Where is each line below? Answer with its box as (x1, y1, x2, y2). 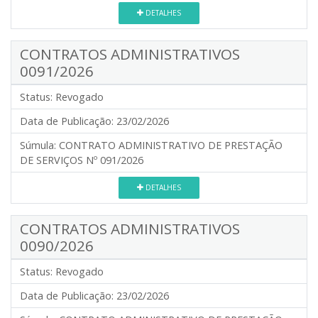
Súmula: (20, 138, 56, 152)
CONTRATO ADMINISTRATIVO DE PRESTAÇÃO (59, 138, 283, 152)
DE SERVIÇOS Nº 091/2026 (20, 153, 143, 167)
